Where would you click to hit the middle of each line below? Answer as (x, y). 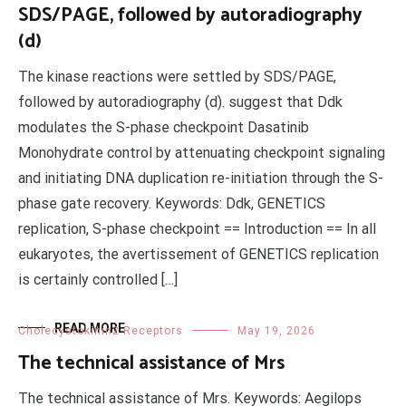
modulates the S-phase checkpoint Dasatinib (164, 127)
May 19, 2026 (276, 331)
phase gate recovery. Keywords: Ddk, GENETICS (172, 203)
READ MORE (90, 328)
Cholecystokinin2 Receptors (101, 331)
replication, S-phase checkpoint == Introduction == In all (197, 229)
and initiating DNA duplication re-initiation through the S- (201, 178)
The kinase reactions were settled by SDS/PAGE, (177, 77)
